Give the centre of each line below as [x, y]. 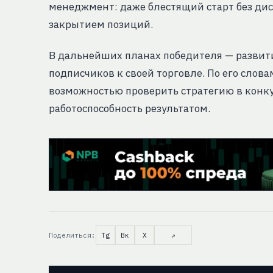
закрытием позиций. [101, 24]
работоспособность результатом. [129, 108]
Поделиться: [72, 235]
